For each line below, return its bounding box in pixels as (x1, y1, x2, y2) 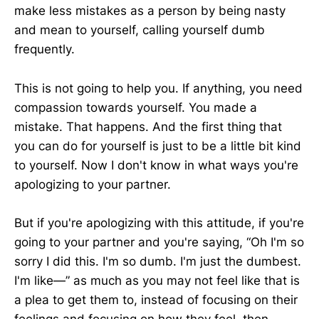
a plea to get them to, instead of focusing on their (14, 292, 298, 307)
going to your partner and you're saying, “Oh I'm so (14, 234, 304, 249)
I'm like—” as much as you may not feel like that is (14, 273, 300, 288)
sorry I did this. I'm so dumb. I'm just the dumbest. (14, 253, 301, 268)
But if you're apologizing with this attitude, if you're (14, 215, 304, 230)
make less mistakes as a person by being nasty (14, 4, 286, 19)
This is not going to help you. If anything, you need (14, 80, 303, 95)
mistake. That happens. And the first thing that (14, 119, 282, 134)
